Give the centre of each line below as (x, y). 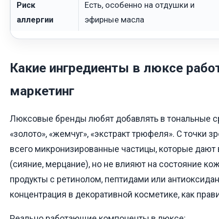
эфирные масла (114, 19)
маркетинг (42, 91)
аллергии (35, 19)
